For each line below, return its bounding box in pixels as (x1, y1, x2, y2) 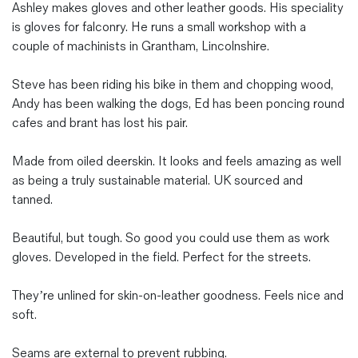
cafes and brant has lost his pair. (12, 115, 188, 131)
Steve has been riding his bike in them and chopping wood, (12, 77, 333, 93)
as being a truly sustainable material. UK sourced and (12, 173, 303, 189)
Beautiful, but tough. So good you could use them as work (12, 230, 329, 246)
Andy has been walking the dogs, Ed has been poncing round (12, 96, 344, 112)
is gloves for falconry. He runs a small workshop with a (12, 19, 306, 35)
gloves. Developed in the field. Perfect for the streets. (12, 249, 311, 265)
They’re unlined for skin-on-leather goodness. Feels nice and (12, 288, 344, 304)
